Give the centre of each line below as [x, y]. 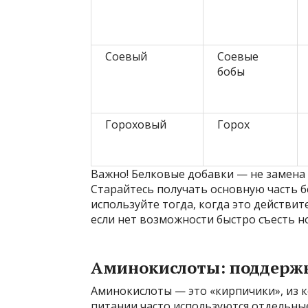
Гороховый [136, 124]
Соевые [238, 56]
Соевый [126, 56]
